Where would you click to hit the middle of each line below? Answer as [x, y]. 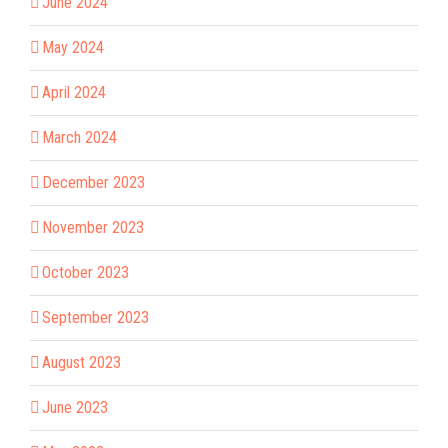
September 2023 [95, 317]
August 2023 [81, 362]
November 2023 [93, 227]
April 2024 [74, 92]
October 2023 [85, 272]
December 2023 [93, 182]
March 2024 [79, 137]
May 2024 [73, 47]
